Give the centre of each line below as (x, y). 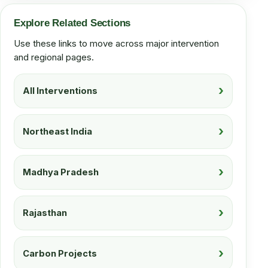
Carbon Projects (60, 253)
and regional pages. (54, 57)
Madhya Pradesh (61, 172)
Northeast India (57, 131)
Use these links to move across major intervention (116, 43)
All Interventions (60, 91)
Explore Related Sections (72, 23)
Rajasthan (45, 213)
